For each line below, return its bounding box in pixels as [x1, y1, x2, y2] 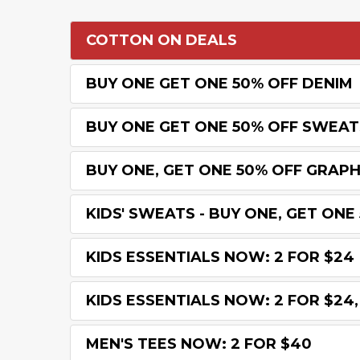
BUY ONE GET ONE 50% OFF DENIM [86, 75, 353, 92]
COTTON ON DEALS [86, 31, 237, 49]
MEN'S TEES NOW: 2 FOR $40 [86, 335, 312, 353]
